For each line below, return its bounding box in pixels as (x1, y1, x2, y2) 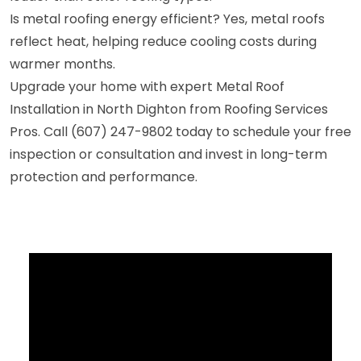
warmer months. (10, 54, 115, 73)
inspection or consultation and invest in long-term (10, 144, 327, 164)
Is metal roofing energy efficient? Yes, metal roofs (10, 9, 325, 28)
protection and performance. (10, 167, 197, 186)
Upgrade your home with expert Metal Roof (10, 77, 284, 96)
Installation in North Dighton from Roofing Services (10, 99, 328, 118)
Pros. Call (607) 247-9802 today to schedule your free (10, 122, 351, 141)
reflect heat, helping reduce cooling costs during (10, 31, 317, 51)
